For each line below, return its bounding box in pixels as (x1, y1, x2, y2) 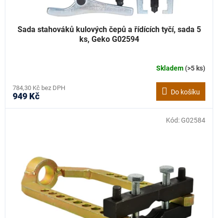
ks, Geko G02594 (79, 35, 139, 44)
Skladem (156, 64, 185, 72)
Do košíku (171, 88, 200, 96)
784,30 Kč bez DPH (13, 84, 65, 92)
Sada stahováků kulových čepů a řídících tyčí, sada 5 (17, 25, 201, 35)
